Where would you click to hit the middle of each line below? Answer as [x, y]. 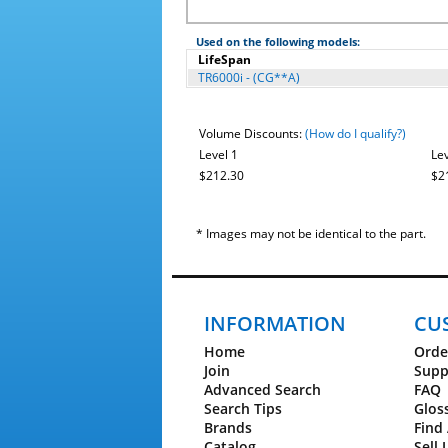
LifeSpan [224, 59]
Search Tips [243, 408]
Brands [228, 427]
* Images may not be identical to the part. [311, 233]
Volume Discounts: [252, 133]
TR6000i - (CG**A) [249, 77]
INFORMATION [275, 323]
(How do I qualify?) [355, 133]
